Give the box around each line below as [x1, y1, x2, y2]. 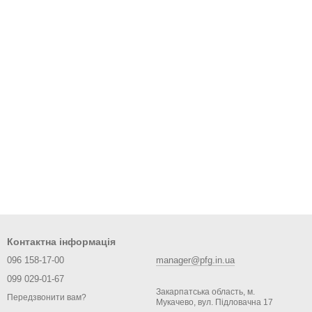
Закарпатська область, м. [156, 287, 255, 297]
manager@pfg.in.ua [156, 255, 235, 265]
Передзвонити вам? [7, 292, 86, 303]
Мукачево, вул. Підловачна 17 [156, 297, 273, 307]
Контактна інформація [7, 236, 116, 247]
